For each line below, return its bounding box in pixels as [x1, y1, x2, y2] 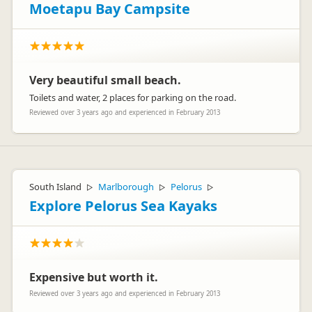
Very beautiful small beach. [29, 72, 181, 88]
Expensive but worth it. [29, 270, 158, 285]
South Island [29, 180, 81, 193]
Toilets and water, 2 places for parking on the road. [29, 91, 236, 104]
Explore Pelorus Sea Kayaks [29, 196, 217, 215]
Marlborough [98, 180, 154, 193]
